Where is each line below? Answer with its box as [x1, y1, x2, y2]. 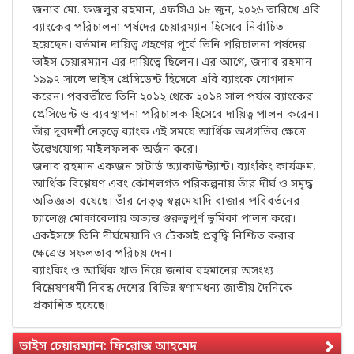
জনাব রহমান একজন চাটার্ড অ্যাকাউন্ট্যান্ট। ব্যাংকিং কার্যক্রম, [32, 160, 316, 175]
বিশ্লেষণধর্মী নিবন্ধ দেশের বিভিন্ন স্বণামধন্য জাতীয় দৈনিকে [32, 281, 292, 296]
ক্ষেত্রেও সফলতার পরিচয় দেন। [32, 247, 171, 262]
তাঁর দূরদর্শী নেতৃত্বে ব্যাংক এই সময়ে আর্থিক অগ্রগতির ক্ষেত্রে [32, 125, 306, 140]
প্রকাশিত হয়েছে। [32, 299, 108, 314]
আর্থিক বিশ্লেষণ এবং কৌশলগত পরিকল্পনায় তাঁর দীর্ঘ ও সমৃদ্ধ [32, 177, 313, 192]
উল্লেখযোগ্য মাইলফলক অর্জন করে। [32, 142, 198, 157]
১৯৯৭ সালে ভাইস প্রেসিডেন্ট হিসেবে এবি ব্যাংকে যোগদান [32, 73, 294, 88]
